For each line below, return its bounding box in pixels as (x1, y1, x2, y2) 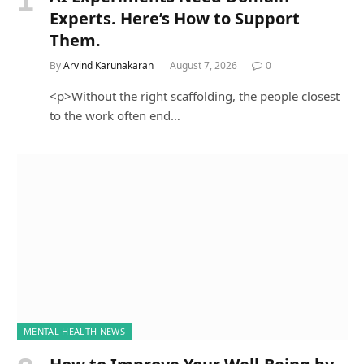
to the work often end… (50, 107, 180, 124)
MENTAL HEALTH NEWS (24, 325, 125, 337)
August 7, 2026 (170, 58, 237, 73)
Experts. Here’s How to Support (50, 7, 300, 30)
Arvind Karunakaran (63, 58, 154, 73)
